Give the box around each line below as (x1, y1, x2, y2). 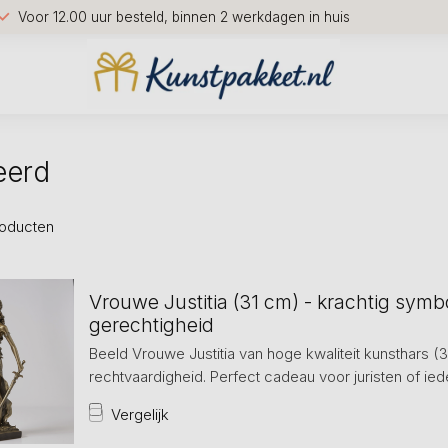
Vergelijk (111, 405, 169, 424)
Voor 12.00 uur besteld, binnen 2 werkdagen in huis (18, 8, 350, 25)
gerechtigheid (89, 313, 214, 337)
